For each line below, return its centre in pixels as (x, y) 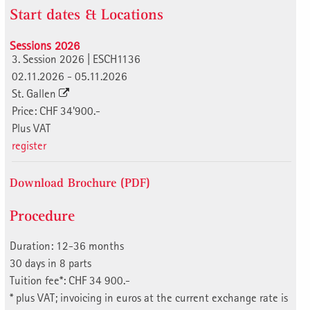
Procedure (42, 216)
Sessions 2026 (45, 45)
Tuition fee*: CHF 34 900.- (70, 280)
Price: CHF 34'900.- (56, 111)
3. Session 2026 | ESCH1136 (76, 59)
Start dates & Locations (86, 14)
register (29, 145)
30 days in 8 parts (51, 263)
